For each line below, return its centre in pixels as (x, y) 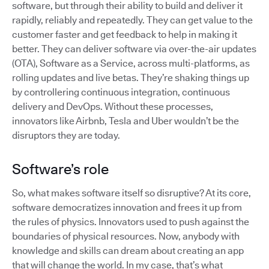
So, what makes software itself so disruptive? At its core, (131, 193)
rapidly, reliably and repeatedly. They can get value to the (132, 20)
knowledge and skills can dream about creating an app (128, 250)
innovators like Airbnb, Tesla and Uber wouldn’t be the (125, 121)
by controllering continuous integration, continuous (121, 92)
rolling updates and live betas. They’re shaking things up (131, 77)
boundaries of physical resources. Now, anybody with (126, 236)
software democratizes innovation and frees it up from (127, 207)
